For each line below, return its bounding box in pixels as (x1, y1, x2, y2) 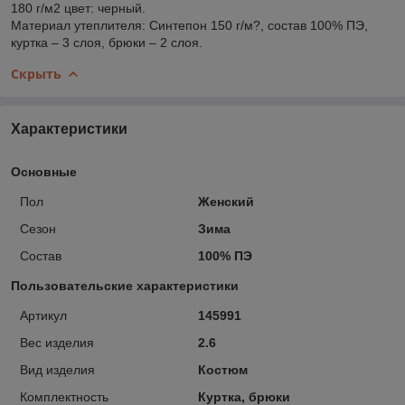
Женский (197, 193, 254, 209)
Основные (11, 164, 77, 179)
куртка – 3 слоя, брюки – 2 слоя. (11, 34, 202, 50)
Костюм (197, 362, 248, 377)
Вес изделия (20, 334, 94, 350)
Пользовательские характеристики (11, 278, 239, 293)
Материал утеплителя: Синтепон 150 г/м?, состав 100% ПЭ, (11, 17, 368, 33)
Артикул (20, 307, 67, 323)
